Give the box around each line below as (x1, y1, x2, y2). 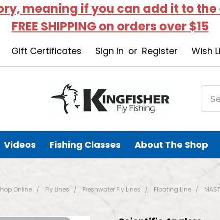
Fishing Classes (50, 138, 121, 151)
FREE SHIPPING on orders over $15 (11, 18, 209, 34)
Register (141, 45, 178, 57)
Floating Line (153, 185, 191, 193)
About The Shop (135, 138, 209, 151)
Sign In (95, 45, 124, 57)
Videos (4, 138, 36, 151)
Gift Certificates (11, 45, 82, 57)
